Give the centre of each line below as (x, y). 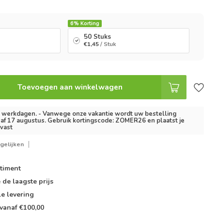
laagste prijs (33, 181)
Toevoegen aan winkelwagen (70, 87)
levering (20, 194)
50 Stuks (98, 37)
